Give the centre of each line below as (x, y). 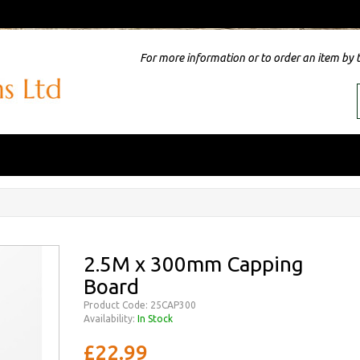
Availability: (110, 319)
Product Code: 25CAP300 (140, 305)
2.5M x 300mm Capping (194, 264)
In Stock (155, 319)
